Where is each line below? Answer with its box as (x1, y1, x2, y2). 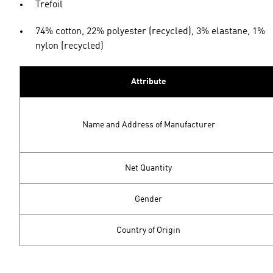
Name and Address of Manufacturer (82, 121, 215, 129)
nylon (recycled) (35, 41, 104, 51)
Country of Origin (116, 226, 180, 235)
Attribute (130, 77, 166, 86)
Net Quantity (125, 164, 172, 172)
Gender (135, 195, 162, 204)
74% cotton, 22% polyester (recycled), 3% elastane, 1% (35, 27, 265, 37)
